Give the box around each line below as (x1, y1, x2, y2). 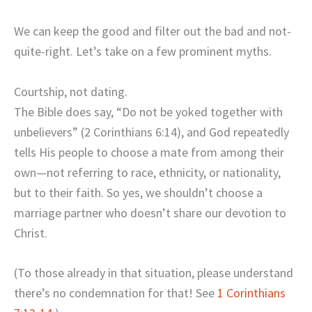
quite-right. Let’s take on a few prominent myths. (14, 42, 272, 59)
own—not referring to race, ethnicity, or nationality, (14, 164, 281, 180)
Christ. (14, 224, 47, 241)
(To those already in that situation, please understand (14, 265, 293, 281)
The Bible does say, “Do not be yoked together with (14, 103, 283, 120)
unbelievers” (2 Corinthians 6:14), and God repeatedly (14, 123, 289, 140)
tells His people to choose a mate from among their (14, 143, 284, 160)
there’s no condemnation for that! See (14, 285, 217, 302)
